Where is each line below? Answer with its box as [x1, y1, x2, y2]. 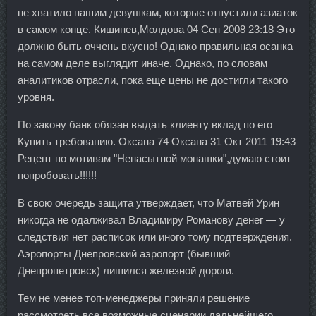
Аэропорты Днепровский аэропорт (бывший [18, 248, 230, 260]
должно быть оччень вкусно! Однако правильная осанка [18, 40, 293, 53]
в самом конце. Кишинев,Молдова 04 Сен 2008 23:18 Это [18, 23, 295, 36]
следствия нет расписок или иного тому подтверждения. [18, 231, 292, 243]
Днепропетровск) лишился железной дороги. [18, 265, 234, 277]
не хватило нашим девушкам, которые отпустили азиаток [18, 6, 298, 19]
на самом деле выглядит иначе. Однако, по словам [18, 57, 267, 70]
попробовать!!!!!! [18, 169, 97, 182]
